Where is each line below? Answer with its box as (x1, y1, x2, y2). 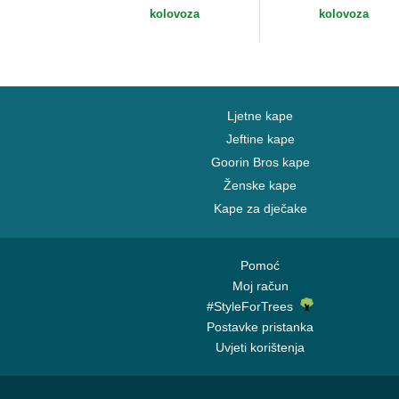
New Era (104, 3, 155, 18)
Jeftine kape (225, 132, 295, 146)
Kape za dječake (213, 201, 307, 216)
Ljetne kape (227, 109, 293, 123)
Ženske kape (224, 178, 297, 192)
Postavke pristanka (207, 320, 313, 334)
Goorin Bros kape (210, 155, 310, 169)
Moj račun (232, 279, 289, 293)
